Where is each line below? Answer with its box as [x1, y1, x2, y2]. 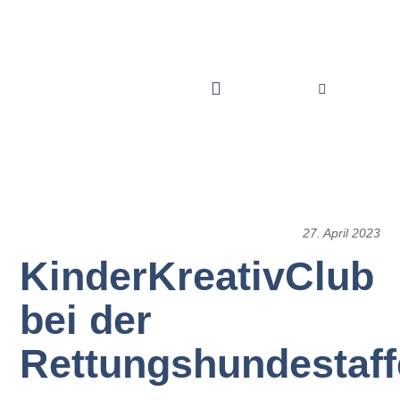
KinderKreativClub [20, 253, 375, 299]
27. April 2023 [302, 225, 380, 240]
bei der [20, 296, 153, 343]
